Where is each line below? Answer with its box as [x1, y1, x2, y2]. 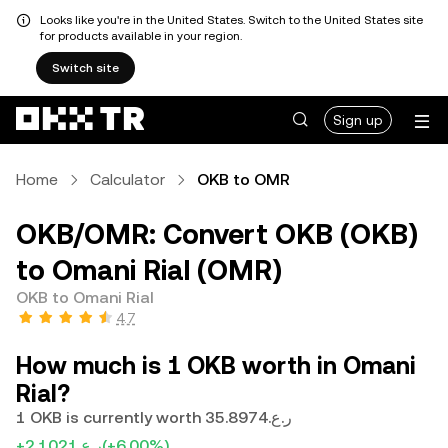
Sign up [333, 112, 383, 128]
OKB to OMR [197, 170, 290, 189]
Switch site [52, 61, 119, 75]
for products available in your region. [40, 29, 242, 43]
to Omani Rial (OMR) [16, 254, 282, 286]
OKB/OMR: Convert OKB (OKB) [16, 218, 418, 250]
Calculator [90, 170, 165, 189]
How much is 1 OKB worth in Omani [16, 352, 416, 380]
